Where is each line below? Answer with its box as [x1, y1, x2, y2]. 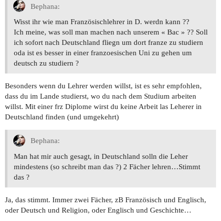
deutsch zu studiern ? [14, 59, 79, 68]
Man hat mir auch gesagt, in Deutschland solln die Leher [14, 152, 188, 160]
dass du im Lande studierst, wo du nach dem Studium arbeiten [5, 92, 196, 101]
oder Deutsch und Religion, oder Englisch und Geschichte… [5, 206, 191, 214]
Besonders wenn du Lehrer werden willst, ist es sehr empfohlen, [5, 82, 202, 90]
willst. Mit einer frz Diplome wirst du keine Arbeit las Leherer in [5, 103, 202, 111]
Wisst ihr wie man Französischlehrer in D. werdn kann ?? [14, 18, 189, 26]
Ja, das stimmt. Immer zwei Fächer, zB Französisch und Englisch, [5, 195, 206, 204]
